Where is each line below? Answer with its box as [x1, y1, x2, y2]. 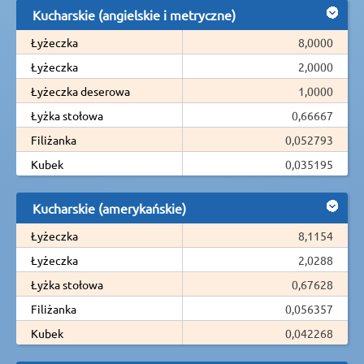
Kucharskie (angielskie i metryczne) [32, 6, 236, 23]
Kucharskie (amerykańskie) [32, 199, 186, 216]
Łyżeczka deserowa [31, 83, 130, 98]
